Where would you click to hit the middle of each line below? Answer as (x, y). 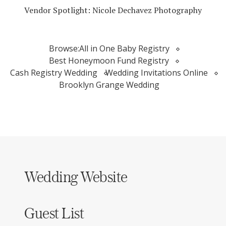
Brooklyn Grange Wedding (109, 85)
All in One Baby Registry (124, 49)
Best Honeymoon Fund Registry (109, 61)
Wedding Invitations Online (157, 73)
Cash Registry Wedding (54, 73)
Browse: (64, 49)
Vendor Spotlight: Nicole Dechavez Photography (113, 10)
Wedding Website (76, 177)
